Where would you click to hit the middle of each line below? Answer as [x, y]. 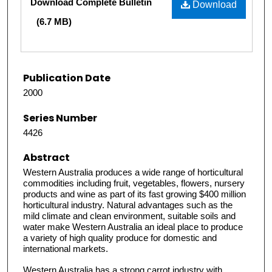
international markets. [66, 248]
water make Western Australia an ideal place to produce [133, 226]
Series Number [60, 118]
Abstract [46, 157]
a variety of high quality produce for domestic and [120, 237]
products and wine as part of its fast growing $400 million [134, 194]
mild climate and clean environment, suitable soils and [129, 216]
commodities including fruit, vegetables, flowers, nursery [134, 183]
